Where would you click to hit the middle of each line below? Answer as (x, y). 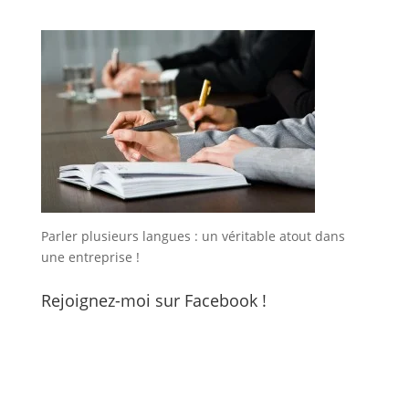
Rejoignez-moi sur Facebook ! (153, 300)
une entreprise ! (90, 257)
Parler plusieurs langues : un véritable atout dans (193, 236)
